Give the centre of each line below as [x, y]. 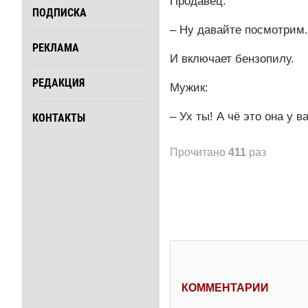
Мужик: [189, 87]
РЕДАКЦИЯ [58, 83]
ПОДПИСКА [59, 13]
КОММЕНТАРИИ [225, 287]
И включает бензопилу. [232, 58]
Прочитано [199, 152]
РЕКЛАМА [56, 48]
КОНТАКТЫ [59, 118]
